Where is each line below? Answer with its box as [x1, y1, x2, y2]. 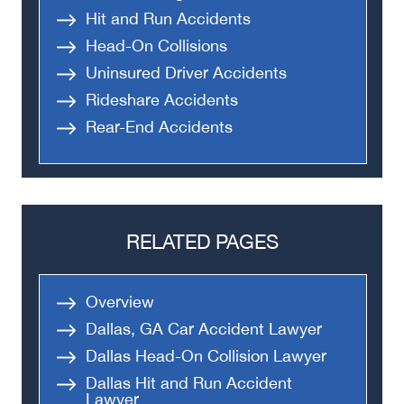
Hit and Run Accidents [86, 9, 251, 28]
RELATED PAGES [125, 230, 279, 253]
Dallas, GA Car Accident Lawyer [86, 319, 322, 338]
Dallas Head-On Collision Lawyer [86, 346, 326, 365]
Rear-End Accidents [86, 117, 233, 136]
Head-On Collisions [86, 36, 227, 55]
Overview [86, 292, 154, 311]
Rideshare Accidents [86, 90, 238, 109]
